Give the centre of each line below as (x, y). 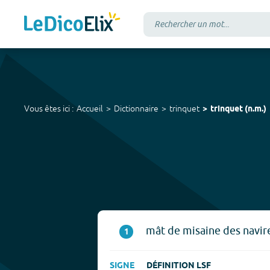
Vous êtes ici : (49, 108)
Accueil (90, 108)
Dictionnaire (136, 108)
